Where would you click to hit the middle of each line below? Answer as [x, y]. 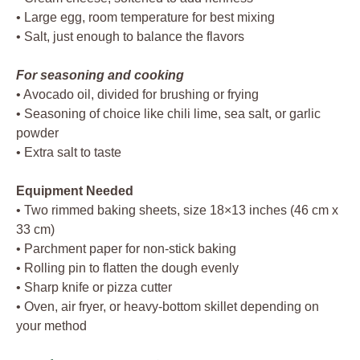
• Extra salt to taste [69, 152]
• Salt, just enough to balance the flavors [130, 36]
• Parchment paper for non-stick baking [126, 248]
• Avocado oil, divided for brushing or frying [137, 94]
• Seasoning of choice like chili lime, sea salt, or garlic [168, 113]
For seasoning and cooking [100, 75]
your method [51, 325]
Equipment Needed [75, 190]
